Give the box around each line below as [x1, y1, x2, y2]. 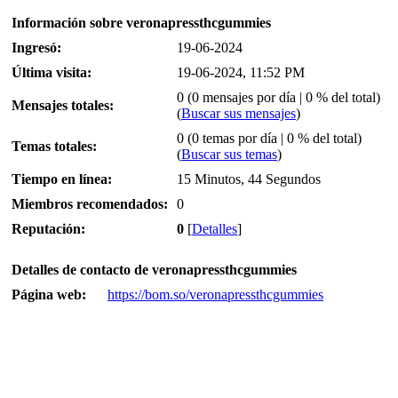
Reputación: [12, 221, 85, 237]
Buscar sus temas [181, 147, 277, 163]
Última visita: [12, 65, 92, 81]
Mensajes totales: [12, 98, 114, 114]
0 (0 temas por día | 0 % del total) [177, 131, 362, 147]
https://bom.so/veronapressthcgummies [107, 287, 323, 303]
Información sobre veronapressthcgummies [12, 15, 271, 31]
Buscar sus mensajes [181, 106, 296, 122]
